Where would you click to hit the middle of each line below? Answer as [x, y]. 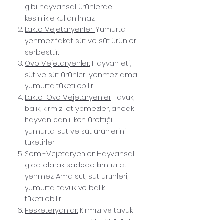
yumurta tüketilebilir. [59, 85]
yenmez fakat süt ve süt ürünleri [81, 40]
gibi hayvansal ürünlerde [69, 6]
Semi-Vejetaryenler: [60, 153]
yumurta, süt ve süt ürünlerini [75, 131]
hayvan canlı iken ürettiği [69, 119]
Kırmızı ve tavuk [105, 210]
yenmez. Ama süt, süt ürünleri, [76, 176]
